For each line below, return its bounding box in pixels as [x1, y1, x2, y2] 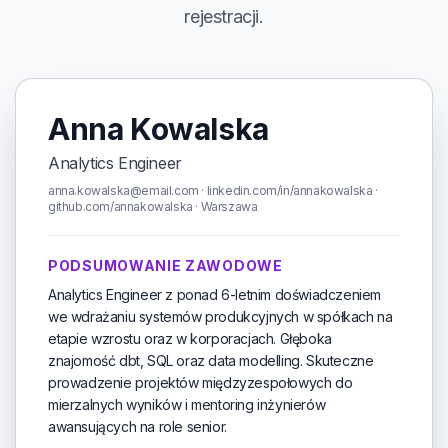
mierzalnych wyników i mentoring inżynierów [48, 396, 326, 413]
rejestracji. [184, 6, 264, 27]
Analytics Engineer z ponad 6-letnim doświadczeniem [48, 286, 381, 303]
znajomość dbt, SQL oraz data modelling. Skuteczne [48, 352, 374, 369]
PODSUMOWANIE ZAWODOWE [48, 257, 283, 274]
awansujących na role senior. [48, 418, 227, 435]
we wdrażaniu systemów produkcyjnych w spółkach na [48, 308, 393, 325]
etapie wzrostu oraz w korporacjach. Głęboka [48, 330, 332, 347]
